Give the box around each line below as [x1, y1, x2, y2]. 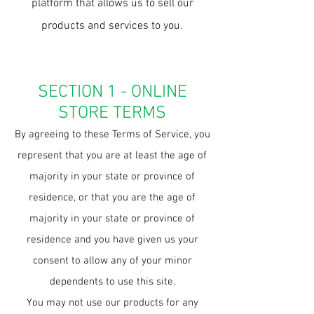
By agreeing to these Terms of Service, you [14, 128, 210, 141]
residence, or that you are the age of [29, 191, 196, 204]
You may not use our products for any [26, 296, 198, 309]
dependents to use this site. [49, 275, 175, 288]
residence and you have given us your [26, 233, 198, 246]
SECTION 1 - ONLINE [37, 82, 187, 103]
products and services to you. [41, 19, 183, 33]
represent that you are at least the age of [18, 149, 207, 162]
